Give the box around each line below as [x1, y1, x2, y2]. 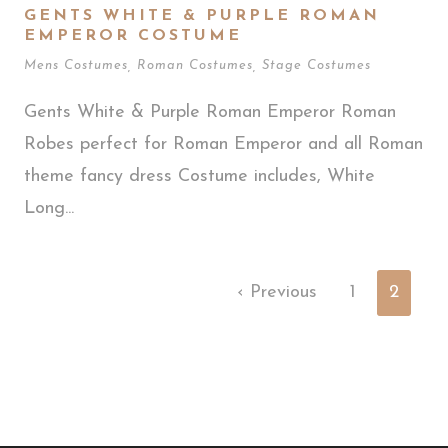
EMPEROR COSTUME [24, 27, 242, 44]
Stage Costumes [262, 58, 371, 72]
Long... [24, 198, 74, 218]
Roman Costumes [137, 58, 253, 72]
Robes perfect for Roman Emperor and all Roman [24, 134, 423, 154]
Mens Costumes [24, 58, 128, 72]
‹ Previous [237, 282, 317, 302]
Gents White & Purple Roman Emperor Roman [24, 102, 396, 122]
